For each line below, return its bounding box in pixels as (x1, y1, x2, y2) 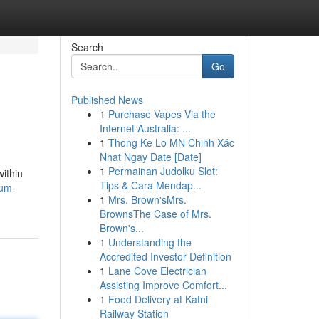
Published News (70, 93, 143, 107)
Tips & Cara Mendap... (99, 178, 202, 192)
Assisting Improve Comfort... (99, 278, 227, 292)
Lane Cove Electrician (108, 263, 206, 278)
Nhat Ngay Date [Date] (99, 150, 202, 164)
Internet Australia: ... (99, 121, 191, 135)
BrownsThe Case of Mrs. (99, 206, 211, 221)
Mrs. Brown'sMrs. (108, 192, 187, 206)
